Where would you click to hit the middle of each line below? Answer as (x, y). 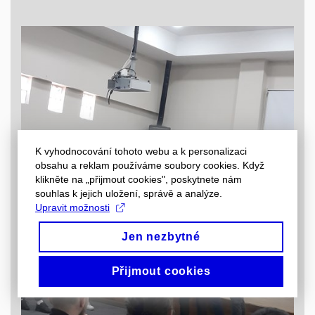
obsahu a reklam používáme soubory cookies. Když (150, 165)
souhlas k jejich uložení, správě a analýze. (129, 193)
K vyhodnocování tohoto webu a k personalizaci (141, 151)
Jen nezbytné (161, 237)
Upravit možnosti (72, 207)
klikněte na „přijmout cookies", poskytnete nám (139, 179)
